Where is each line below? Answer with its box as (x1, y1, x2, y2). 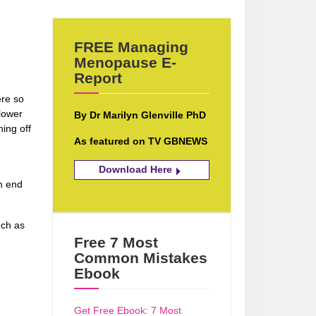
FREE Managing (74, 38, 189, 55)
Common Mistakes (74, 249, 208, 266)
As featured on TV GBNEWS (74, 135, 208, 147)
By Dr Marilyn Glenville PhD (74, 109, 207, 121)
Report (74, 69, 123, 86)
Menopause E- (74, 54, 177, 71)
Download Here (99, 163, 176, 175)
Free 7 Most (74, 233, 159, 250)
